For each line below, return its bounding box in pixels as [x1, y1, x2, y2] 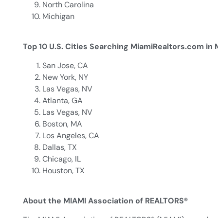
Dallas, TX [42, 142, 77, 152]
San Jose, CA [42, 60, 88, 71]
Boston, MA [42, 118, 82, 129]
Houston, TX [42, 165, 85, 176]
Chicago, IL [42, 153, 81, 164]
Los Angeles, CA [42, 130, 99, 141]
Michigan [42, 11, 74, 22]
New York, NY [42, 72, 88, 82]
